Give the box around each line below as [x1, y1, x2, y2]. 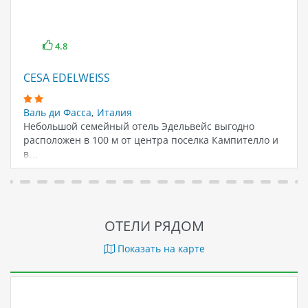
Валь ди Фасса [23, 105, 91, 119]
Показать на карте [114, 241, 205, 255]
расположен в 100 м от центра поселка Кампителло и [23, 133, 278, 146]
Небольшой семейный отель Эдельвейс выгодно [23, 119, 254, 133]
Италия [96, 105, 132, 119]
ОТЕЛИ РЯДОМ [104, 216, 204, 235]
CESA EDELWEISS [23, 70, 110, 86]
